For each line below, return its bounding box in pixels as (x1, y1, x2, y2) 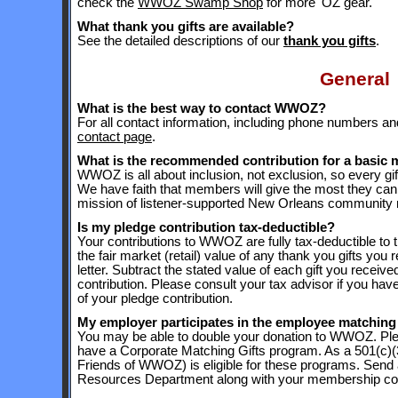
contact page (77, 130, 152, 145)
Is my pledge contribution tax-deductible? (77, 220, 335, 235)
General (319, 68, 390, 90)
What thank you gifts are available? (77, 19, 294, 34)
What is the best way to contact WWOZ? (77, 101, 326, 116)
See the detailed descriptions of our (77, 33, 283, 48)
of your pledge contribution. (77, 291, 233, 306)
